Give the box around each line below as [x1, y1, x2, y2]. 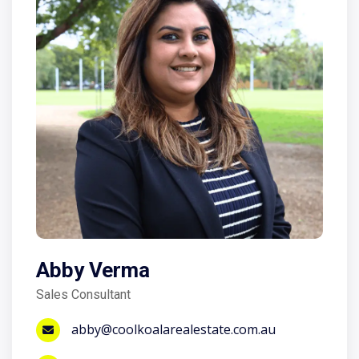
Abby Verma [36, 258, 150, 282]
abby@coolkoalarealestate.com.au [68, 321, 276, 338]
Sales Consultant [36, 287, 131, 302]
